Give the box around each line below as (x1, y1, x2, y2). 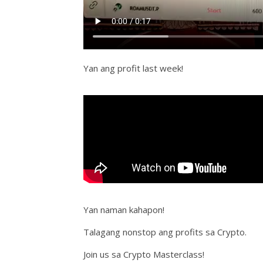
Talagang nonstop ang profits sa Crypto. (83, 226, 247, 238)
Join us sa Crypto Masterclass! (83, 248, 204, 261)
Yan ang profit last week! (83, 62, 183, 75)
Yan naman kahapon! (83, 204, 164, 216)
